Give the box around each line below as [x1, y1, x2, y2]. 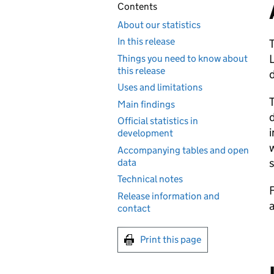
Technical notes [117, 173, 183, 185]
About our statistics [117, 18, 201, 31]
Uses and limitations [117, 81, 202, 93]
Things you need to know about [117, 52, 248, 64]
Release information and [117, 190, 220, 202]
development [117, 127, 173, 139]
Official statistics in [117, 115, 198, 127]
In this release [117, 35, 175, 47]
